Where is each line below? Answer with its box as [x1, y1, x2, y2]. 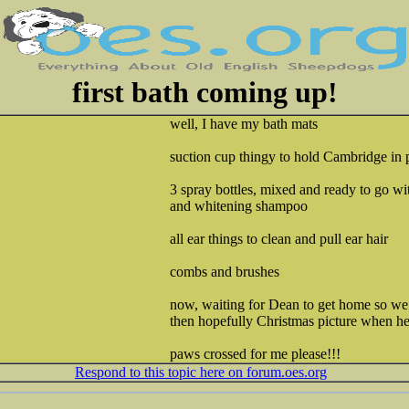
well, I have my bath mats [170, 116, 318, 131]
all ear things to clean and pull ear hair [170, 231, 388, 246]
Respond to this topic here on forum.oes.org [75, 364, 327, 380]
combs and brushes [170, 264, 279, 279]
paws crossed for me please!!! [170, 346, 341, 362]
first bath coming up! [71, 76, 338, 109]
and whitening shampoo [170, 198, 308, 214]
